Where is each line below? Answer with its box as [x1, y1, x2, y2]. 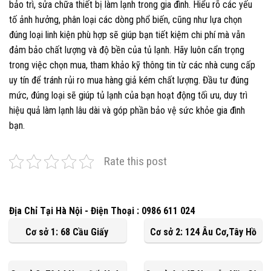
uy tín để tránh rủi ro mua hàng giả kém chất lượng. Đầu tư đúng [9, 74, 249, 86]
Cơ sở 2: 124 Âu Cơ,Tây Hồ [150, 226, 256, 238]
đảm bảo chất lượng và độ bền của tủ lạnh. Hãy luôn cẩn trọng [9, 44, 244, 56]
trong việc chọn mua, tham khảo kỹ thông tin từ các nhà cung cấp [9, 59, 255, 71]
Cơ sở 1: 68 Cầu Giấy [25, 226, 111, 238]
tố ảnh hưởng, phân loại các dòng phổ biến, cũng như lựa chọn [9, 13, 242, 25]
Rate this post [104, 154, 167, 168]
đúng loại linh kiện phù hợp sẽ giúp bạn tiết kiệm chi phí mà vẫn [9, 28, 245, 41]
